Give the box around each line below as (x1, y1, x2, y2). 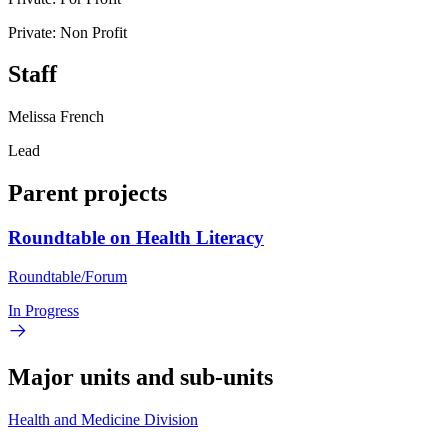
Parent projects (8, 180, 167, 207)
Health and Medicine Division (8, 410, 198, 428)
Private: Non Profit (8, 23, 127, 41)
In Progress (8, 301, 79, 319)
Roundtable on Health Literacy (8, 227, 264, 249)
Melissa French (8, 108, 104, 126)
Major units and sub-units (8, 363, 273, 390)
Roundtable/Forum (8, 267, 127, 285)
